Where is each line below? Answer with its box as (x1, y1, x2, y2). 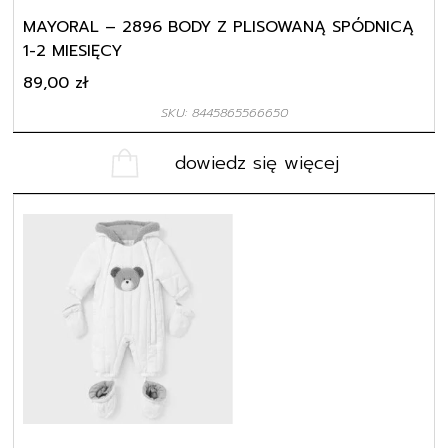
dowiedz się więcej (174, 141, 339, 170)
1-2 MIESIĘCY (23, 31, 123, 56)
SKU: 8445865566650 (160, 95, 288, 115)
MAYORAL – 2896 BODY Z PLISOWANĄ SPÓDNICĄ (23, 7, 415, 32)
